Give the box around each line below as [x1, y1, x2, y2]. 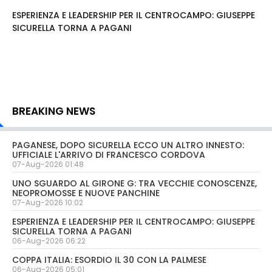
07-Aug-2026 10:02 [12, 197, 83, 208]
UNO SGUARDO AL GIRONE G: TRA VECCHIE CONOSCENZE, [12, 177, 257, 190]
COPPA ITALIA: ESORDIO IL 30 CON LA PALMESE [12, 254, 206, 267]
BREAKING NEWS [12, 104, 95, 119]
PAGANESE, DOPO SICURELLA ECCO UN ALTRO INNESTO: [12, 139, 244, 152]
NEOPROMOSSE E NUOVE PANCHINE [12, 187, 160, 200]
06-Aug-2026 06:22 [12, 236, 86, 246]
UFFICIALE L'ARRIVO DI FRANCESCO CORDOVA [12, 149, 205, 161]
